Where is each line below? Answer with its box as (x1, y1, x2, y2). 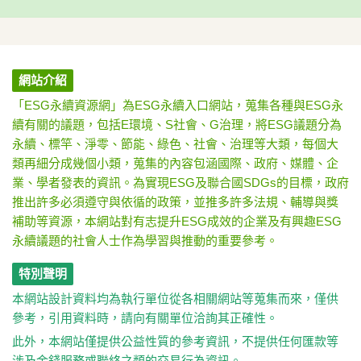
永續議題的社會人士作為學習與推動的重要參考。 (12, 233, 278, 247)
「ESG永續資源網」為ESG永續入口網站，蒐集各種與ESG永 (12, 98, 343, 112)
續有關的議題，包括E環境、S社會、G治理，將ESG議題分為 (12, 117, 342, 131)
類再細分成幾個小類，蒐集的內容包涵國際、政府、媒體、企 (12, 156, 338, 170)
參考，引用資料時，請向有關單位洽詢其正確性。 (12, 310, 278, 325)
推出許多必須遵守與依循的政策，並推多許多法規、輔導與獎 (12, 194, 338, 209)
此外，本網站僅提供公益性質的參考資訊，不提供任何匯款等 (12, 334, 338, 348)
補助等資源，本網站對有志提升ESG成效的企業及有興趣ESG (12, 214, 342, 228)
